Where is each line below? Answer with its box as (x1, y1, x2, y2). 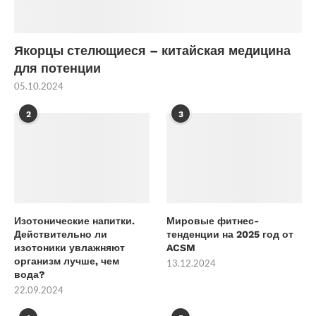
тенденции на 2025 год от (166, 229, 294, 241)
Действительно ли (14, 229, 107, 241)
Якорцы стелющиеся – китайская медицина (14, 43, 291, 59)
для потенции (14, 61, 101, 76)
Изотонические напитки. (14, 215, 135, 227)
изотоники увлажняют (14, 242, 125, 254)
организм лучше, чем (14, 255, 119, 267)
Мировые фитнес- (166, 215, 260, 227)
